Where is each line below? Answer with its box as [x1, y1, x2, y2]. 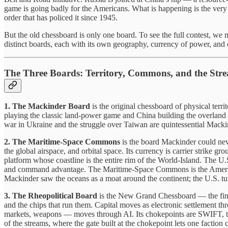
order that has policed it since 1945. [4, 13, 118, 22]
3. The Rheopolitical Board [4, 191, 97, 201]
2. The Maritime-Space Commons [4, 137, 122, 147]
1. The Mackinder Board [4, 102, 90, 111]
